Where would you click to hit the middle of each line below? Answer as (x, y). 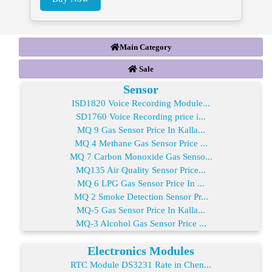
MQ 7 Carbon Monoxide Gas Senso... (141, 156)
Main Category (145, 47)
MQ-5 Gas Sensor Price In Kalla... (141, 210)
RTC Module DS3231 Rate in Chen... (141, 264)
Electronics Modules (141, 250)
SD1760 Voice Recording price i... (141, 116)
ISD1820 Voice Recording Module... (141, 103)
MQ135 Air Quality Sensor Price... (141, 170)
